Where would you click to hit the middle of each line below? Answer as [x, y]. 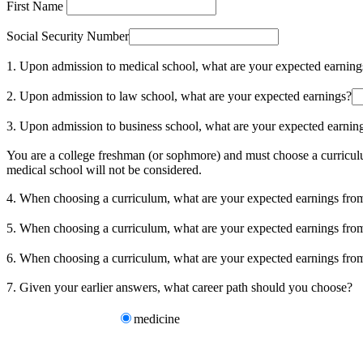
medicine [163, 319]
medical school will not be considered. [104, 170]
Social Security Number [68, 36]
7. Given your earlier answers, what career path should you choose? [179, 287]
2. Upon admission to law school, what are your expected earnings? [179, 96]
